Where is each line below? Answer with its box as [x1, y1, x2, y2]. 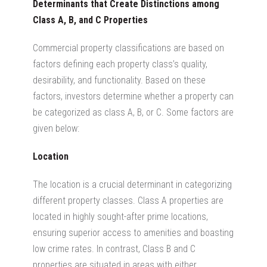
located [33, 210, 64, 222]
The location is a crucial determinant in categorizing [33, 178, 232, 190]
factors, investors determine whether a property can [33, 90, 234, 102]
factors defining [33, 58, 94, 70]
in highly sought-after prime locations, [64, 210, 208, 222]
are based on [171, 42, 224, 54]
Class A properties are [138, 194, 223, 206]
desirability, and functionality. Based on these [33, 74, 206, 86]
